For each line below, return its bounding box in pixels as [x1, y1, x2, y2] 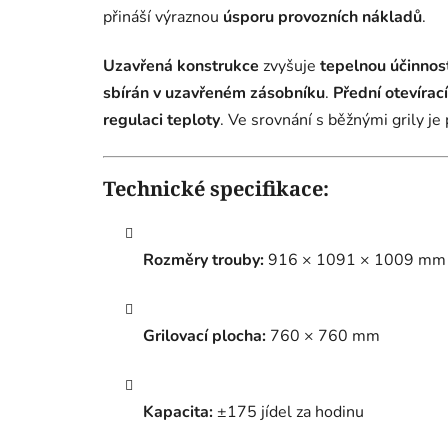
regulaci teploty [103, 109, 220, 132]
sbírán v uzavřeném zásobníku [103, 82, 325, 105]
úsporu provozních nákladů [223, 6, 422, 29]
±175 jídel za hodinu [213, 401, 364, 424]
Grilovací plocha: [143, 325, 266, 348]
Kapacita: [143, 401, 213, 424]
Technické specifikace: [103, 175, 329, 203]
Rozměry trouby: [143, 249, 264, 272]
